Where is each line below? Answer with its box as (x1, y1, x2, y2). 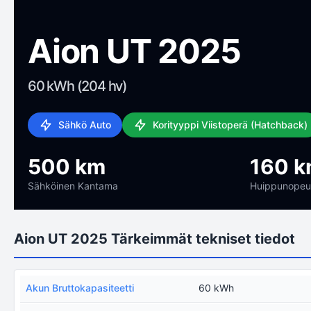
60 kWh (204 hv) (28, 78, 127, 94)
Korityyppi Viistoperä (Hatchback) (153, 119, 308, 131)
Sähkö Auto (58, 119, 111, 131)
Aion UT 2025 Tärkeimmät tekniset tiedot (14, 230, 295, 247)
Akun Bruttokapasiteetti (26, 282, 134, 294)
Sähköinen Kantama (28, 180, 118, 192)
